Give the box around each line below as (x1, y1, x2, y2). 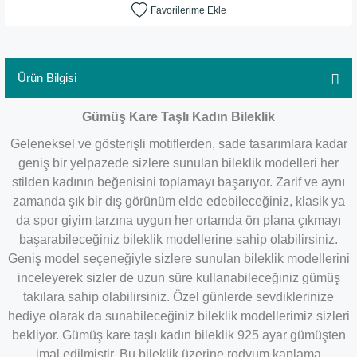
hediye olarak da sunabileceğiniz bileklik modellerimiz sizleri (7, 309, 350, 323)
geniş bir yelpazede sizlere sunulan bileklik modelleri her (18, 156, 339, 170)
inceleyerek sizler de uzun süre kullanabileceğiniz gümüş (17, 271, 340, 284)
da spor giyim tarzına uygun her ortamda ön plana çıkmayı (16, 214, 341, 227)
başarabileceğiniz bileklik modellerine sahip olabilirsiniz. (19, 233, 338, 246)
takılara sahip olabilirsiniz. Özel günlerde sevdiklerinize (23, 290, 334, 304)
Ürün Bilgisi (18, 71, 76, 84)
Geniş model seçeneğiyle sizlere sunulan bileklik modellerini (7, 252, 350, 265)
